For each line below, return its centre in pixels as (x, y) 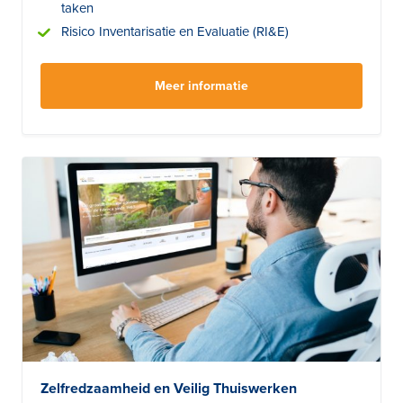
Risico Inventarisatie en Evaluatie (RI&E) (175, 31)
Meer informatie (201, 85)
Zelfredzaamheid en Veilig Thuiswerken (169, 388)
